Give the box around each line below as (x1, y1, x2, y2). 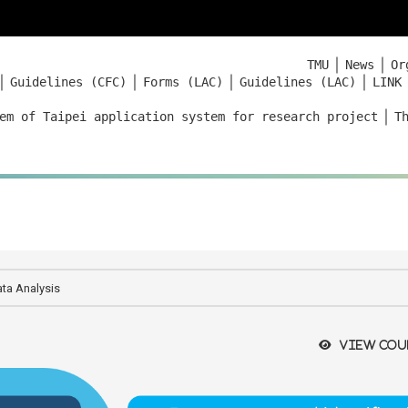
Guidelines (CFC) (10, 75, 127, 89)
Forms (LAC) (143, 75, 223, 89)
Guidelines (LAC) (240, 75, 356, 89)
